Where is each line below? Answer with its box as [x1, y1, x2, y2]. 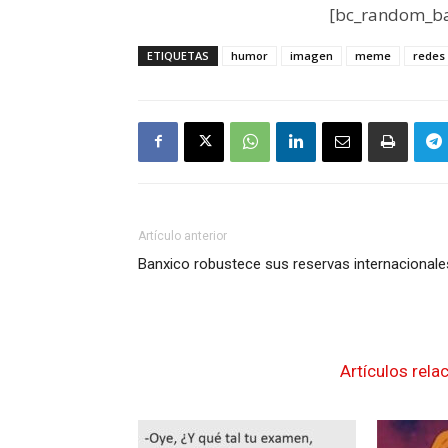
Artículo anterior [138, 228, 227, 243]
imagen [290, 47, 333, 63]
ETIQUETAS [147, 47, 209, 63]
